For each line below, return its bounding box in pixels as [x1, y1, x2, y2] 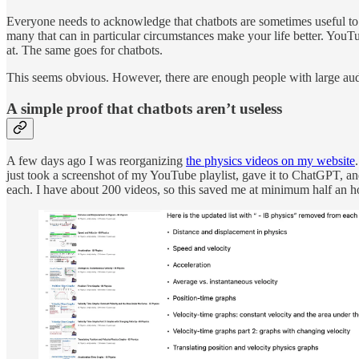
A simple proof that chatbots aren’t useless [6, 99, 282, 117]
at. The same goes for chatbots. [6, 42, 163, 57]
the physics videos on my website [186, 154, 355, 168]
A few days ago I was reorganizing [6, 154, 186, 168]
